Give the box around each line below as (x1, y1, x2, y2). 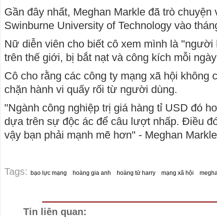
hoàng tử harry (117, 170, 155, 177)
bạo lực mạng (31, 170, 67, 177)
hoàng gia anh (73, 170, 111, 177)
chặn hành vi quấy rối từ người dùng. (4, 83, 177, 96)
